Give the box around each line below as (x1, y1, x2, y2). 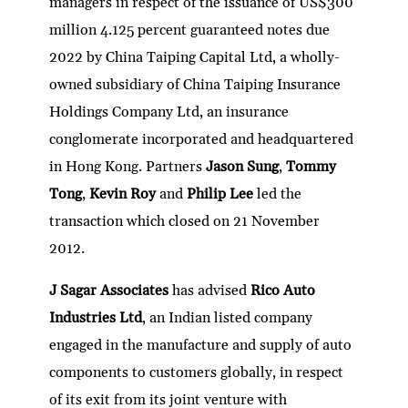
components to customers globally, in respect (49, 362, 344, 382)
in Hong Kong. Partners (49, 157, 207, 176)
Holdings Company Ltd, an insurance (49, 102, 290, 121)
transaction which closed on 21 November (49, 211, 321, 230)
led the (257, 184, 302, 203)
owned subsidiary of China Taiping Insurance (49, 75, 342, 94)
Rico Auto (250, 280, 316, 300)
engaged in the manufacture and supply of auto (49, 335, 352, 354)
